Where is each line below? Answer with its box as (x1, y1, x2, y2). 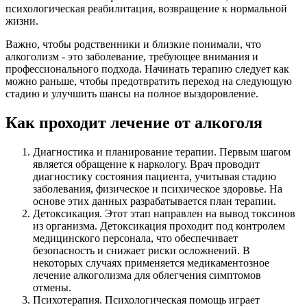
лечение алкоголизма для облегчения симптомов (33, 269, 261, 282)
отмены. (33, 282, 71, 294)
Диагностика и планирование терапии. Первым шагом (33, 146, 291, 158)
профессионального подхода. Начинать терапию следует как (5, 63, 289, 75)
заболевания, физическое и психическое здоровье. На (33, 183, 282, 195)
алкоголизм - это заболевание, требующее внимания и (5, 51, 258, 63)
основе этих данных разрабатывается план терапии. (33, 195, 276, 208)
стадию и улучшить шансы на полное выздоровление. (5, 88, 258, 100)
